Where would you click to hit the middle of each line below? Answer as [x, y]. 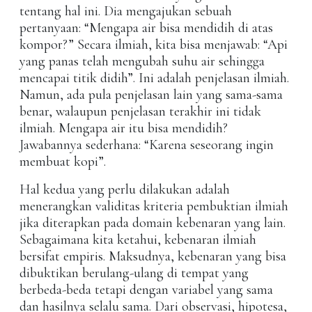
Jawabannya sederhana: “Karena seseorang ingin [147, 145]
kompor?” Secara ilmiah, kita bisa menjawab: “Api [154, 45]
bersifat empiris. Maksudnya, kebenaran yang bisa [153, 257]
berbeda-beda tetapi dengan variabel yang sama [146, 290]
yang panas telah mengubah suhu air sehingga [142, 62]
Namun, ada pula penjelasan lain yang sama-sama [151, 95]
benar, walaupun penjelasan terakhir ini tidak [140, 112]
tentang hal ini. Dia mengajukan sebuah [126, 11]
